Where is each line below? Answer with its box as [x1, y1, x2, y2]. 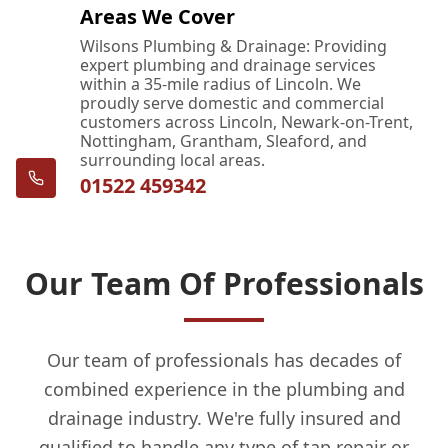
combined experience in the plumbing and [43, 376, 405, 401]
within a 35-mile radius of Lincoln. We [80, 72, 361, 95]
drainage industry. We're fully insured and [47, 405, 401, 430]
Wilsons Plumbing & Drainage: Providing [80, 34, 387, 57]
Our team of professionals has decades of [47, 347, 401, 372]
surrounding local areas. [80, 148, 265, 171]
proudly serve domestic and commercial [80, 91, 384, 114]
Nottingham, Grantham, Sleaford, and [80, 129, 367, 152]
